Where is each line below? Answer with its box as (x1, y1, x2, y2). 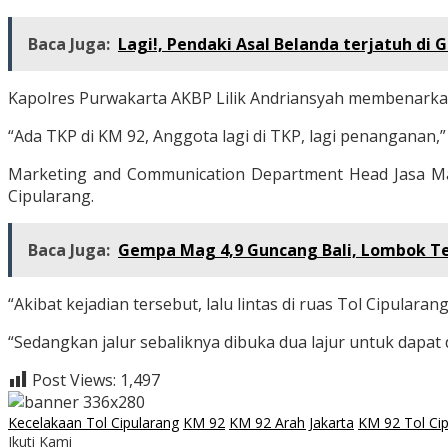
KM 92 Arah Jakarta (229, 413, 354, 433)
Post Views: (32, 369, 116, 392)
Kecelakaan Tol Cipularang (8, 413, 179, 433)
